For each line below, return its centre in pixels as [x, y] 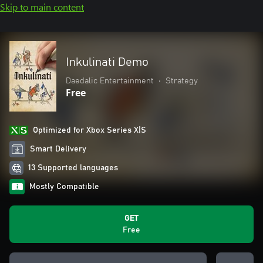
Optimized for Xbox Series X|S [90, 130]
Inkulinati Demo [107, 62]
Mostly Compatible [64, 187]
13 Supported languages [73, 168]
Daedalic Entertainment [110, 81]
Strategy [182, 81]
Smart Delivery [58, 149]
